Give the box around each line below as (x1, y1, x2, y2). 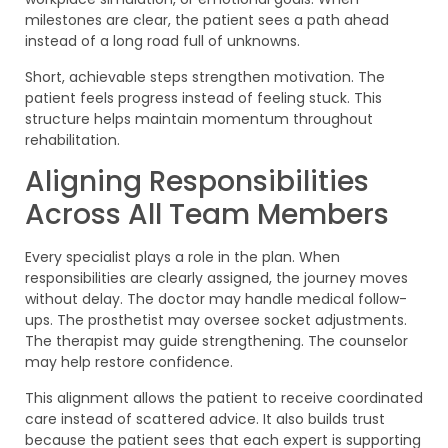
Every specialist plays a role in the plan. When (25, 247, 340, 268)
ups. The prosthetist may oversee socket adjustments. (25, 310, 407, 331)
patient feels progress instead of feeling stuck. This (25, 87, 382, 108)
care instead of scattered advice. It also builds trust (25, 408, 385, 429)
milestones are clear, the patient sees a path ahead (25, 10, 389, 31)
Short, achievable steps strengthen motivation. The (25, 66, 385, 87)
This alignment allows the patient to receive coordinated (25, 387, 423, 408)
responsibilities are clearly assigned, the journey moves (25, 268, 408, 289)
